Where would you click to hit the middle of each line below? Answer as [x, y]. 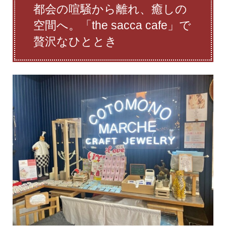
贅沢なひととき [75, 42]
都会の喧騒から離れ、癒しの [110, 9]
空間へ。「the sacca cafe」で [112, 25]
